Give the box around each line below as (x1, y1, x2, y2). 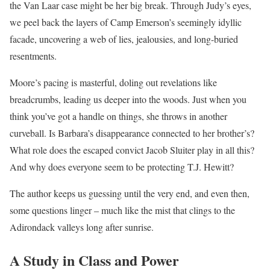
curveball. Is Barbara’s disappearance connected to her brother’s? (10, 127, 254, 140)
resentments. (10, 49, 57, 63)
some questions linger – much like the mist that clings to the (10, 204, 235, 217)
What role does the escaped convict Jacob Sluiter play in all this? (10, 143, 254, 157)
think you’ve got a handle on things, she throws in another (10, 110, 227, 123)
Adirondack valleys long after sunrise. (10, 221, 154, 234)
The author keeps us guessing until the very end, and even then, (10, 187, 250, 200)
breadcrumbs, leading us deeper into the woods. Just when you (10, 93, 246, 106)
